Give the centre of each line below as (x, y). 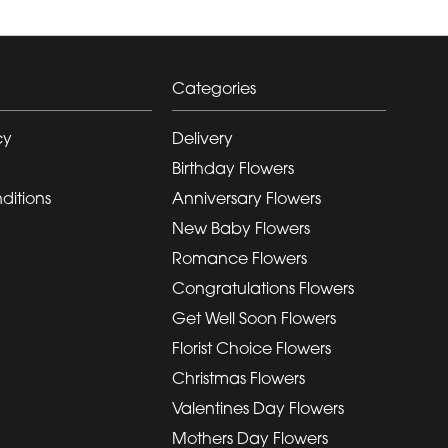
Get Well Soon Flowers (254, 317)
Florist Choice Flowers (251, 347)
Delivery (202, 137)
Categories (214, 87)
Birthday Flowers (233, 167)
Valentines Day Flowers (258, 407)
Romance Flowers (239, 257)
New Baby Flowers (241, 227)
